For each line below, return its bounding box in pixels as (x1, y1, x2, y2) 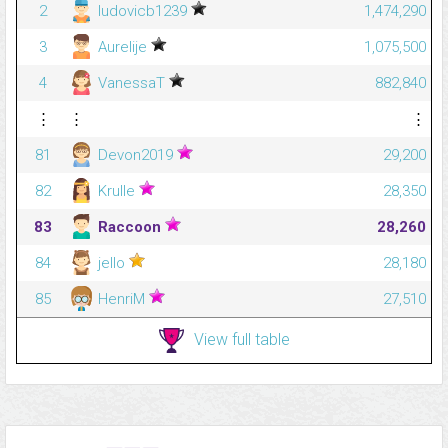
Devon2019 (94, 145, 177, 164)
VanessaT (94, 73, 169, 92)
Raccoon (94, 217, 165, 236)
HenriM (94, 289, 149, 308)
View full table (193, 329, 290, 349)
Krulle (94, 181, 139, 200)
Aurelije (94, 37, 151, 56)
